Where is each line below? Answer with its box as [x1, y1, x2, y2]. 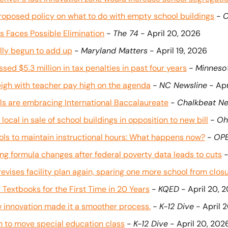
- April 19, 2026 [148, 45, 207, 56]
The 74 [113, 28, 138, 39]
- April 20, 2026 [138, 28, 201, 39]
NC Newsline [159, 80, 207, 91]
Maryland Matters [81, 45, 148, 56]
